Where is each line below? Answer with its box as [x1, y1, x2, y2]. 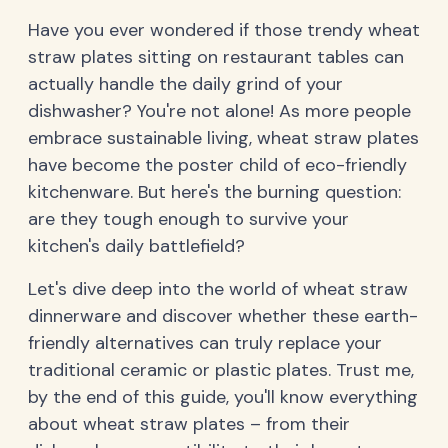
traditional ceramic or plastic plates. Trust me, [28, 358, 414, 382]
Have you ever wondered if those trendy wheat [28, 18, 420, 42]
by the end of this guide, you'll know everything [28, 385, 418, 409]
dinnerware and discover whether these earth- [28, 304, 418, 328]
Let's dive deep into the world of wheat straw [28, 277, 408, 301]
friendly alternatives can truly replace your [28, 331, 382, 355]
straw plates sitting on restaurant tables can [28, 45, 404, 69]
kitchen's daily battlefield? [28, 234, 245, 258]
